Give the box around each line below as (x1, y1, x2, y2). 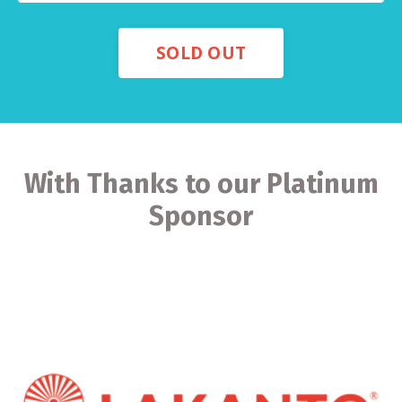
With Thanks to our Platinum (23, 167, 379, 200)
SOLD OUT (156, 39, 246, 65)
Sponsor (149, 199, 253, 232)
